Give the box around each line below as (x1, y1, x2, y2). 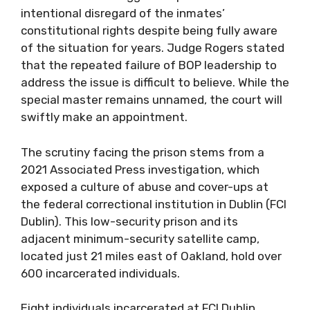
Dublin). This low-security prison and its (21, 214, 238, 228)
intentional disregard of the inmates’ (21, 6, 225, 20)
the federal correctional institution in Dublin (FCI (21, 197, 286, 211)
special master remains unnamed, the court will (21, 93, 282, 107)
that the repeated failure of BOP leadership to (21, 58, 277, 72)
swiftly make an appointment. (21, 110, 188, 124)
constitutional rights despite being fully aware (21, 24, 277, 37)
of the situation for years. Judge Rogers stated (21, 41, 284, 55)
